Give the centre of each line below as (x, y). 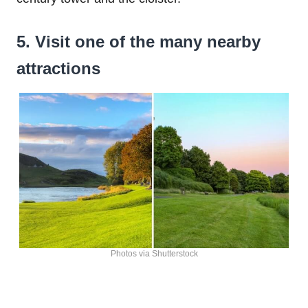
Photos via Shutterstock (154, 253)
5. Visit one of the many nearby (139, 41)
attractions (58, 68)
